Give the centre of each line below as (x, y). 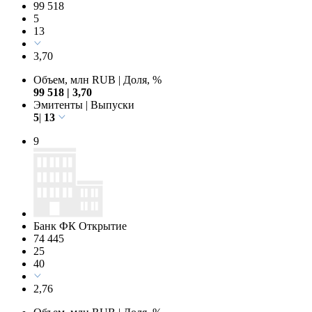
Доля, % (141, 79)
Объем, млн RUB (76, 79)
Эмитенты (60, 104)
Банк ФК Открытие (80, 226)
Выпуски (111, 104)
